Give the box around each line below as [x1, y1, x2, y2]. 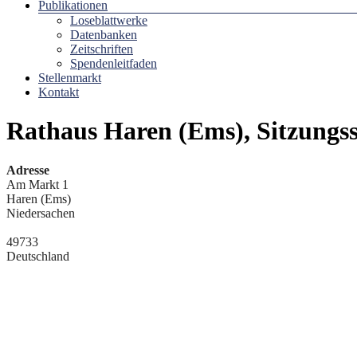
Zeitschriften [70, 41, 133, 56]
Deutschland [6, 249, 69, 263]
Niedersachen [6, 206, 75, 220]
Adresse [6, 163, 49, 177]
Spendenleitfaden [70, 56, 157, 70]
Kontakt [38, 84, 79, 99]
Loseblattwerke [70, 13, 147, 27]
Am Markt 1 [6, 177, 69, 191]
